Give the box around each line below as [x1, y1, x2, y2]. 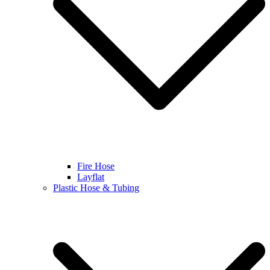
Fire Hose [77, 161, 115, 171]
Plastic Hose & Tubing [53, 183, 139, 193]
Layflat [77, 172, 104, 182]
